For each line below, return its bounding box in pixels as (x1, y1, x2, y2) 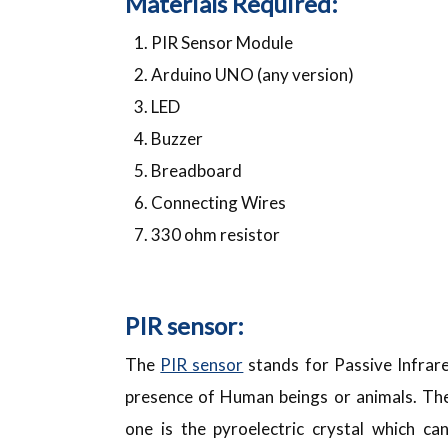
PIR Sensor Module (150, 31, 293, 53)
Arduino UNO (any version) (150, 63, 354, 85)
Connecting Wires (150, 191, 286, 213)
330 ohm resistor (150, 223, 280, 245)
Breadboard (150, 159, 242, 181)
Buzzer (150, 127, 203, 149)
